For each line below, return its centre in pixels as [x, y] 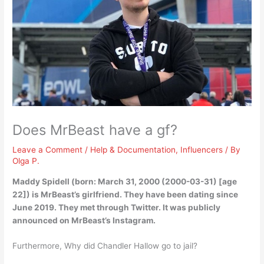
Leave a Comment [48, 149]
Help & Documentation [133, 149]
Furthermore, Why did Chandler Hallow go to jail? [105, 246]
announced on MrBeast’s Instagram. [84, 220]
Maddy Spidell [41, 181]
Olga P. [26, 161]
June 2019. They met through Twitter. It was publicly [117, 207]
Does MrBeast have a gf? [95, 130]
